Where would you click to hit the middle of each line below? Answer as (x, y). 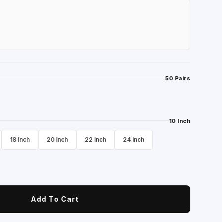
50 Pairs (178, 78)
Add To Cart (55, 199)
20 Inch (57, 139)
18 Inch (20, 139)
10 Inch (179, 121)
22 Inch (96, 139)
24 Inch (134, 139)
